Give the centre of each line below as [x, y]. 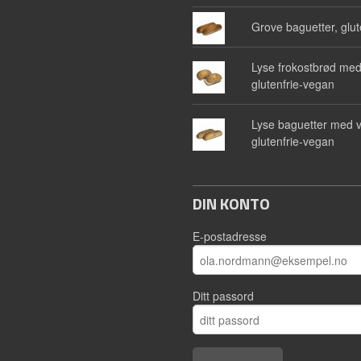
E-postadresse [230, 236]
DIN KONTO [231, 203]
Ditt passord [223, 296]
